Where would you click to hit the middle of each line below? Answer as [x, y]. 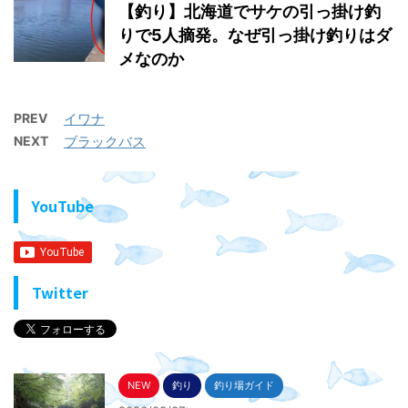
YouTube [63, 206]
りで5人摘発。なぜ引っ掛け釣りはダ [255, 36]
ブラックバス [105, 142]
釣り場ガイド [244, 386]
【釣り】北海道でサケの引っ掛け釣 [250, 12]
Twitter [60, 293]
